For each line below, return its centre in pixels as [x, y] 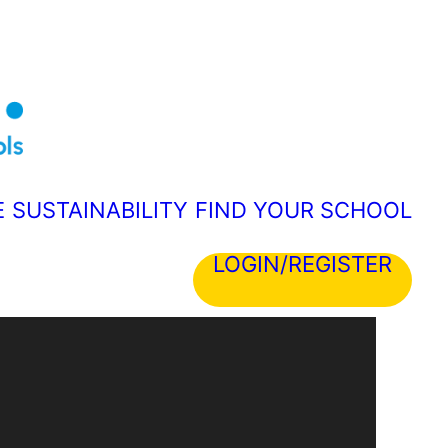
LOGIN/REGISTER [302, 264]
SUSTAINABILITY [100, 210]
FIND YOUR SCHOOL [303, 210]
